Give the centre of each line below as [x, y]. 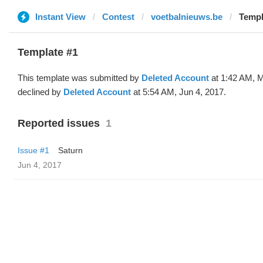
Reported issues [59, 123]
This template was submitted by [80, 78]
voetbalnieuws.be [187, 17]
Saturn [70, 150]
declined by [41, 92]
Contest [118, 17]
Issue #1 [33, 150]
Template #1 [48, 52]
